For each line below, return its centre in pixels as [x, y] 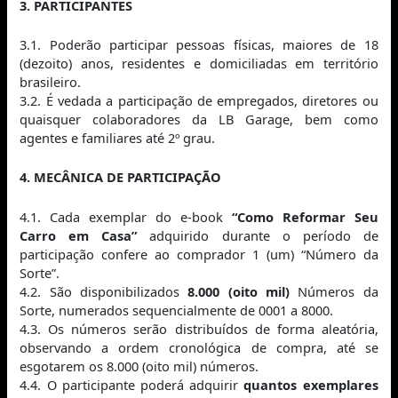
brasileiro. [51, 81]
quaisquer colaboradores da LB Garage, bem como [199, 119]
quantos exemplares [311, 384]
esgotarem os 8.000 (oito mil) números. [139, 366]
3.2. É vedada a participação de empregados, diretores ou [199, 100]
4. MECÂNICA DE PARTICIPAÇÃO [121, 177]
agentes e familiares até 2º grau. [118, 137]
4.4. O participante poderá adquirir [132, 384]
